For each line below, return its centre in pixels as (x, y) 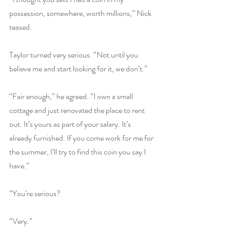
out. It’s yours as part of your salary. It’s (71, 124)
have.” (19, 166)
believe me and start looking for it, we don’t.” (78, 69)
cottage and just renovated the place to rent (78, 110)
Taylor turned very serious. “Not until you (74, 55)
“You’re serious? (35, 193)
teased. (21, 27)
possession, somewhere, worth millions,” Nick (81, 13)
